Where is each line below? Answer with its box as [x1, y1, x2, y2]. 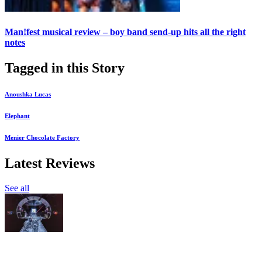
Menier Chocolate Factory [5, 133, 80, 141]
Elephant [5, 112, 30, 119]
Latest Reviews [5, 155, 95, 171]
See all [5, 182, 29, 193]
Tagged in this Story [5, 60, 125, 75]
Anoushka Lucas [5, 90, 51, 98]
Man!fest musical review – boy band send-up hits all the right [5, 26, 246, 37]
